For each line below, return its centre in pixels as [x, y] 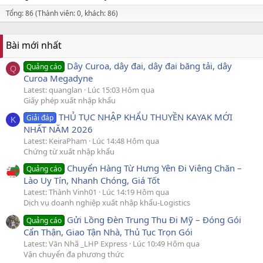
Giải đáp [40, 118]
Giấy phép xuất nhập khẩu [70, 100]
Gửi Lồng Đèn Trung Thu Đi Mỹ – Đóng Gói [154, 219]
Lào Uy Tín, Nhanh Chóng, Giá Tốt [92, 181]
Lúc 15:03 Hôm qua [121, 90]
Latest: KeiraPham [55, 141]
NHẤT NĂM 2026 [58, 129]
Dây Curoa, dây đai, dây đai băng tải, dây [150, 65]
